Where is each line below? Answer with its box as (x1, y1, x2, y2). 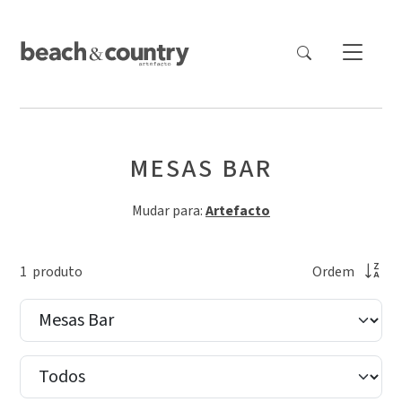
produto (27, 261, 83, 282)
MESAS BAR (129, 151, 273, 187)
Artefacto (205, 201, 270, 221)
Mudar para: (132, 201, 205, 221)
